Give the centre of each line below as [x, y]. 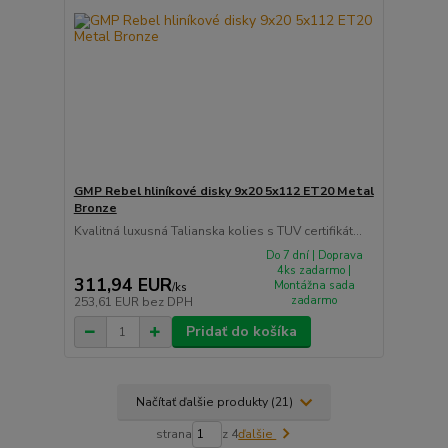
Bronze [95, 207]
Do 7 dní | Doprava [314, 255]
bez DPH [167, 302]
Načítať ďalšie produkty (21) [215, 402]
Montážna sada [314, 285]
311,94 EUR [122, 285]
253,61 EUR [107, 302]
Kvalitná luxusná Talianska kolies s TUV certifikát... [217, 230]
